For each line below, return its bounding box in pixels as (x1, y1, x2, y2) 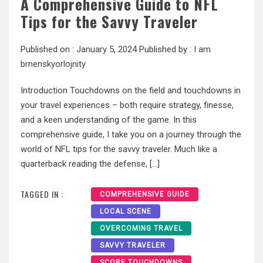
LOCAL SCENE (100, 207, 151, 216)
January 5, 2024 (76, 43, 137, 55)
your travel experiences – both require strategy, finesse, (21, 99, 234, 110)
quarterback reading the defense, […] (21, 158, 160, 169)
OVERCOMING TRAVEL (100, 224, 183, 233)
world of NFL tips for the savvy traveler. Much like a (21, 143, 217, 154)
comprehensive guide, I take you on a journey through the (21, 129, 241, 140)
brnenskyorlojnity (21, 58, 86, 69)
